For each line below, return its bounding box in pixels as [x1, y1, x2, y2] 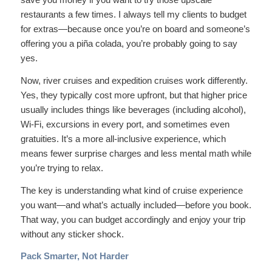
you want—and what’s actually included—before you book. [20, 199, 251, 210]
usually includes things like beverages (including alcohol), [20, 104, 246, 115]
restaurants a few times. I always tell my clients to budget [20, 9, 246, 19]
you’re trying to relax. [20, 162, 103, 173]
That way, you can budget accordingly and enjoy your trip [20, 214, 245, 225]
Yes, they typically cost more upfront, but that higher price [20, 89, 247, 100]
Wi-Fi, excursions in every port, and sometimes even [20, 118, 229, 129]
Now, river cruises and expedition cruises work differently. [20, 75, 248, 86]
